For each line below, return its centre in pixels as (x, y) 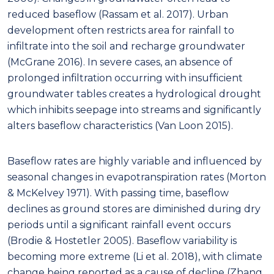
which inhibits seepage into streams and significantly (134, 109)
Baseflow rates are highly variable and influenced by (135, 161)
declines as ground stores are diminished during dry (134, 209)
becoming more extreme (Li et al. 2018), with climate (135, 256)
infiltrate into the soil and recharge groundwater (126, 46)
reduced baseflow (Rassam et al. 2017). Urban (118, 14)
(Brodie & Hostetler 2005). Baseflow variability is (122, 240)
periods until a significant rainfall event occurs (119, 224)
